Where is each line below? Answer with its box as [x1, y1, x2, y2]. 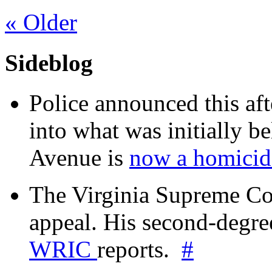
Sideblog [5, 49, 93, 76]
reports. [97, 236, 182, 262]
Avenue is [29, 144, 129, 171]
